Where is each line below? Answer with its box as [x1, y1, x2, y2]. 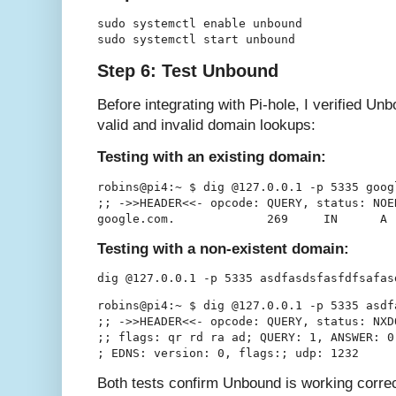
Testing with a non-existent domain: [97, 240, 349, 257]
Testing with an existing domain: [97, 148, 326, 166]
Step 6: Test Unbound [97, 61, 278, 81]
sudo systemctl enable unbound [97, 16, 302, 30]
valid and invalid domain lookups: [97, 117, 316, 134]
